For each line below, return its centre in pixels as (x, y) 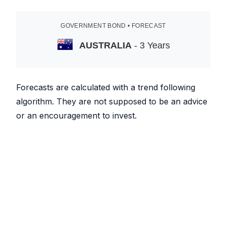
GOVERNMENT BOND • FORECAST (113, 26)
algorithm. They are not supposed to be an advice (112, 101)
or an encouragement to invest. (76, 116)
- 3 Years (151, 45)
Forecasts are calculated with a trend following (106, 87)
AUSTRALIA (105, 45)
